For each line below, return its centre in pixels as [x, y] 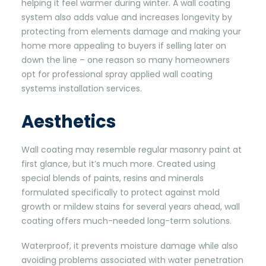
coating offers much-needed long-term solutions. [126, 221]
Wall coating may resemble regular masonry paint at [132, 150]
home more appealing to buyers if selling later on [124, 46]
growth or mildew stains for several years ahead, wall [131, 207]
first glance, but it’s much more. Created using [118, 164]
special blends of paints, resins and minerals [113, 178]
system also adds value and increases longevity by [127, 17]
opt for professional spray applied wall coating [117, 74]
